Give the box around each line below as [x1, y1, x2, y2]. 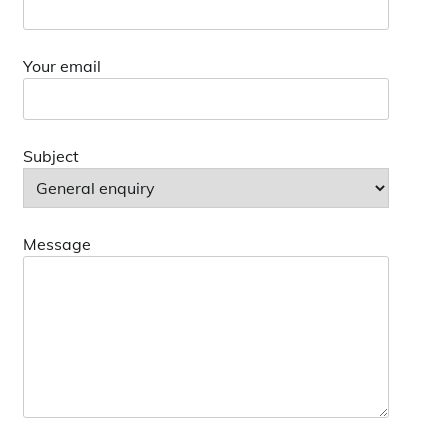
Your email [23, 56, 101, 76]
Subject [23, 146, 79, 166]
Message [23, 234, 91, 254]
